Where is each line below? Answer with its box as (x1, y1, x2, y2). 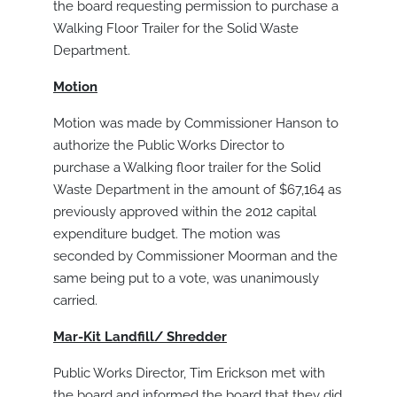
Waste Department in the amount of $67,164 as (53, 182, 341, 198)
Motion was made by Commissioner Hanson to (53, 115, 339, 132)
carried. (53, 292, 97, 309)
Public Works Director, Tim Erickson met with (53, 365, 325, 382)
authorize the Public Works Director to (53, 137, 284, 154)
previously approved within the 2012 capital (53, 204, 316, 221)
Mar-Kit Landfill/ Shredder (53, 329, 227, 346)
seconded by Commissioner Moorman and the (53, 248, 338, 265)
